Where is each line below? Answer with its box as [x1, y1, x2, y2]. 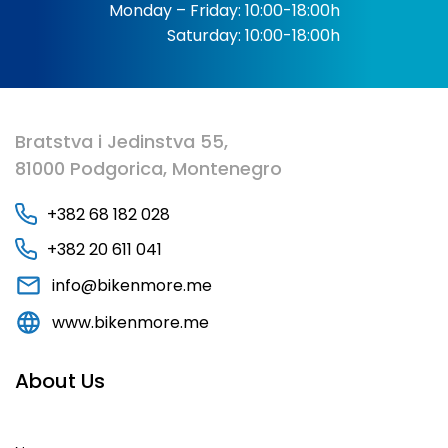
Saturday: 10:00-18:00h [166, 23, 340, 47]
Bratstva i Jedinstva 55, [15, 128, 228, 154]
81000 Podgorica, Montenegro [15, 155, 282, 181]
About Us [15, 367, 105, 396]
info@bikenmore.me [52, 273, 213, 297]
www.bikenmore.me [52, 311, 210, 335]
